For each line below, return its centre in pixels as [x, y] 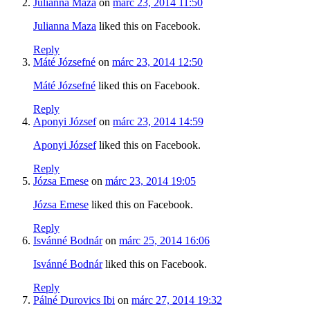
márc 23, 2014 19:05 [151, 181]
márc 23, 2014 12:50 [157, 62]
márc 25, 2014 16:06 [164, 240]
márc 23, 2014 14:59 [158, 121]
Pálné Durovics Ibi [74, 300]
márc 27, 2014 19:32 [177, 300]
